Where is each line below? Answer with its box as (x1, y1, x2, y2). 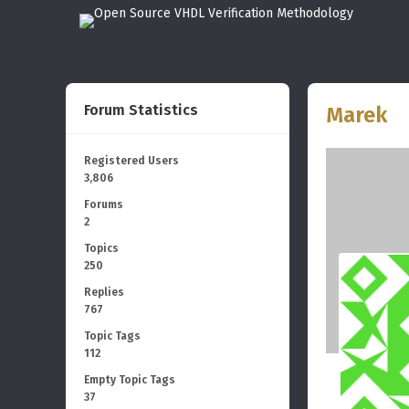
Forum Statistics (84, 101, 198, 119)
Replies (84, 286, 124, 299)
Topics (84, 242, 119, 255)
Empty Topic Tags (84, 373, 175, 386)
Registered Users (84, 154, 179, 167)
